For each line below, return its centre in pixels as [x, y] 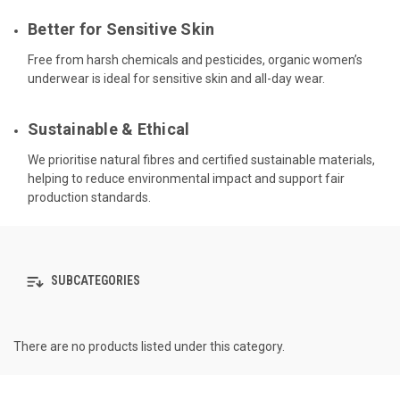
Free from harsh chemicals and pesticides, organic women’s [196, 59]
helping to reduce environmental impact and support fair [187, 178]
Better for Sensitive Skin [121, 29]
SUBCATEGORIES [94, 281]
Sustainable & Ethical [109, 129]
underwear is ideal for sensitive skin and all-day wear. [177, 78]
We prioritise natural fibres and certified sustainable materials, [202, 159]
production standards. [90, 197]
